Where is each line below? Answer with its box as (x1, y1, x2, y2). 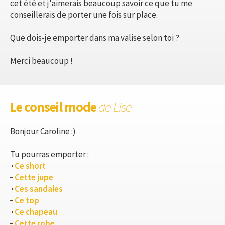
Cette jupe (15, 171, 53, 183)
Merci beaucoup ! (10, 55, 73, 66)
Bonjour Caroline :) (10, 125, 76, 137)
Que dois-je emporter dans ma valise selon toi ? (10, 32, 179, 43)
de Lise (98, 98, 132, 116)
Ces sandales (15, 183, 63, 194)
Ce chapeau (15, 206, 57, 217)
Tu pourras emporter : (10, 148, 89, 160)
